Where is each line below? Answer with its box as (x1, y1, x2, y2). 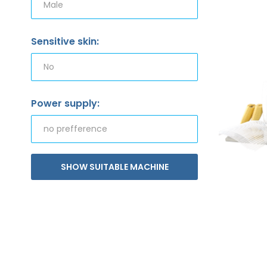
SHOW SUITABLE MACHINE (60, 160, 169, 173)
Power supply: (31, 96, 100, 110)
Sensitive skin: (31, 34, 99, 48)
